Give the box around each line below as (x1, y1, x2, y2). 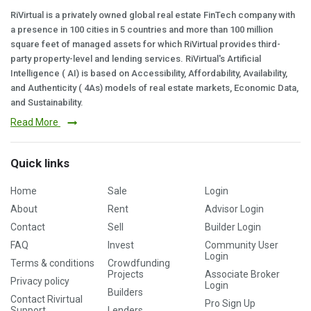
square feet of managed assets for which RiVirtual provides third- (10, 39, 280, 49)
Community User (205, 239, 279, 251)
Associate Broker (205, 269, 280, 280)
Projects (108, 269, 144, 280)
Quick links (10, 156, 69, 170)
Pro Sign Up (205, 298, 256, 310)
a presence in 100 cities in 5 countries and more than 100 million (10, 24, 273, 35)
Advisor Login (205, 203, 264, 215)
